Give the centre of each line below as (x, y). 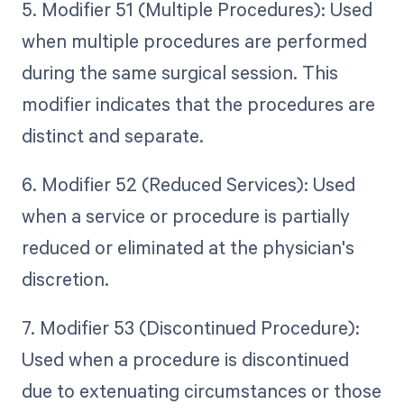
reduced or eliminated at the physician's (188, 248)
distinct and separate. (112, 136)
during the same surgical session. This (179, 73)
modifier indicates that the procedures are (198, 104)
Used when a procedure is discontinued (185, 359)
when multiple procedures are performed (194, 41)
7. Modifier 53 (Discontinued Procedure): (190, 328)
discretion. (65, 279)
